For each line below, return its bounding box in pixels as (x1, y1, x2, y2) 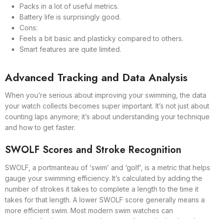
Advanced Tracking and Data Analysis (5, 69, 188, 85)
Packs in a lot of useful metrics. (20, 2, 119, 10)
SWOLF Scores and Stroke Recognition (5, 143, 181, 157)
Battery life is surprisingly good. (20, 13, 121, 21)
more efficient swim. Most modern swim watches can (5, 206, 173, 215)
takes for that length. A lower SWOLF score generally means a (5, 196, 205, 204)
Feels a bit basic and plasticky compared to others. (20, 34, 183, 43)
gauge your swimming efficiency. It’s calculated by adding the (5, 174, 202, 182)
